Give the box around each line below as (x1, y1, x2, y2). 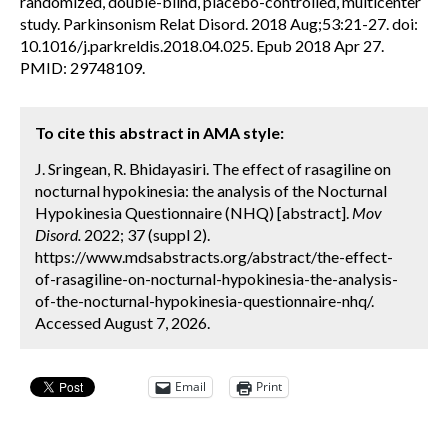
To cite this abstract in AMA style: (35, 122, 284, 142)
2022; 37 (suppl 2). (81, 224, 210, 244)
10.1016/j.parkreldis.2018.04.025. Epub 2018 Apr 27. (20, 35, 384, 55)
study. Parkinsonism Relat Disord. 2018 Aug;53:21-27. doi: (20, 13, 418, 33)
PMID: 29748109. (20, 57, 145, 77)
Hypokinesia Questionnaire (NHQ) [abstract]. (35, 202, 352, 222)
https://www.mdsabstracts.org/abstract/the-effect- (35, 246, 393, 266)
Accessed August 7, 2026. (35, 312, 210, 332)
